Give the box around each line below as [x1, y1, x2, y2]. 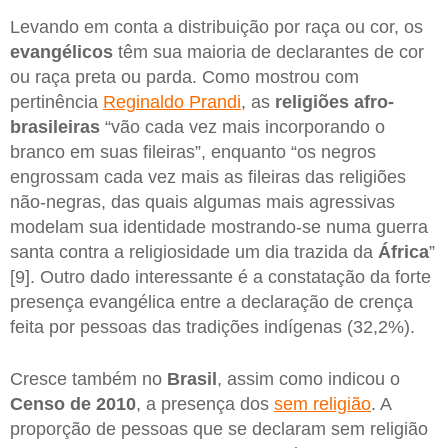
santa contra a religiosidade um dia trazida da [10, 242, 378, 263]
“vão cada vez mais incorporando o [100, 117, 385, 138]
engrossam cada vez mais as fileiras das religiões [10, 167, 406, 188]
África [378, 242, 429, 263]
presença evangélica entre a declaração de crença [10, 292, 413, 313]
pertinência [10, 92, 103, 113]
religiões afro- [275, 92, 394, 113]
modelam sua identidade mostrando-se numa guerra [10, 217, 428, 238]
